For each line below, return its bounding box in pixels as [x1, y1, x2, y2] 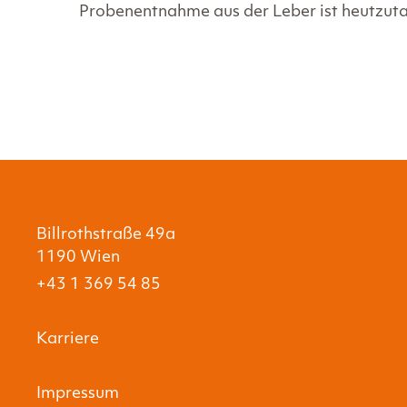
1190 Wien [36, 249, 120, 265]
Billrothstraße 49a [36, 226, 175, 243]
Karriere [36, 331, 99, 347]
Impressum [36, 385, 119, 402]
